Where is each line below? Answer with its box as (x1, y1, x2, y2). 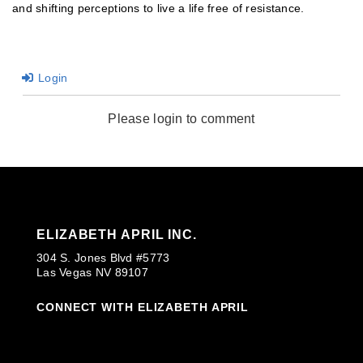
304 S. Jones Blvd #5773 (36, 251, 170, 264)
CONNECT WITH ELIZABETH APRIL (36, 301, 250, 314)
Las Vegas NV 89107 (36, 266, 149, 279)
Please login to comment (108, 112, 255, 126)
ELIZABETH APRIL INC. (36, 228, 197, 241)
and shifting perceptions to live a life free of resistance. (12, 2, 305, 15)
